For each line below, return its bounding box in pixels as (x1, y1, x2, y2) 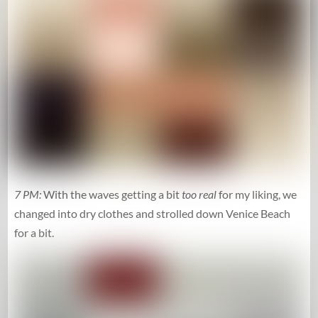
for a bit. (13, 225, 56, 239)
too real (181, 187, 216, 201)
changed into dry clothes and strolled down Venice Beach (13, 206, 290, 220)
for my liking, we (216, 187, 297, 201)
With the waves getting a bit (40, 187, 182, 201)
